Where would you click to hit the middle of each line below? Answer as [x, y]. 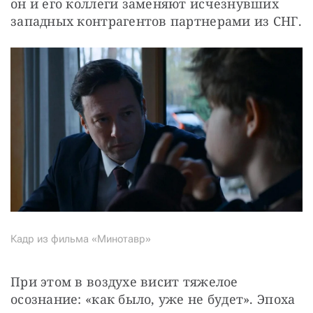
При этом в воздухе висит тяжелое [124, 281]
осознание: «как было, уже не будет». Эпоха [153, 299]
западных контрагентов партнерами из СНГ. [156, 21]
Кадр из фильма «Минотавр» [81, 239]
